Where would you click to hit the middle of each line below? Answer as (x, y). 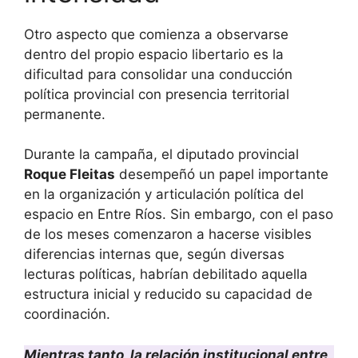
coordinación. (67, 314)
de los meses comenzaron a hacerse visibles (168, 235)
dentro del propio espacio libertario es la (154, 54)
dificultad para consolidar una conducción (158, 74)
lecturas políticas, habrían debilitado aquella (166, 274)
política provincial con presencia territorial (157, 94)
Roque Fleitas (70, 175)
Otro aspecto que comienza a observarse (156, 34)
